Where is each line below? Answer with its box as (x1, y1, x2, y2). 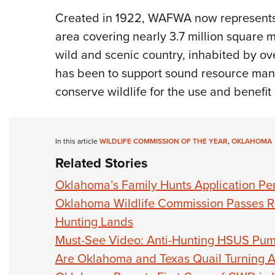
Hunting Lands (55, 212, 133, 231)
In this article (55, 136, 99, 147)
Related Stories (55, 153, 148, 174)
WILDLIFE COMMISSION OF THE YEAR (99, 136, 228, 147)
